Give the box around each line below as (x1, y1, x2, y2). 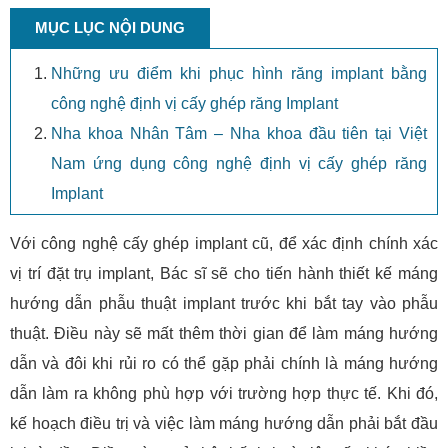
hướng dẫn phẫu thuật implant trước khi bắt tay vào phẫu (10, 295, 438, 313)
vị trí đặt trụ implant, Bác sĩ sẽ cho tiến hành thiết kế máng (10, 265, 438, 283)
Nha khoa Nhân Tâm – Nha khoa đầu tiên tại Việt (51, 125, 427, 143)
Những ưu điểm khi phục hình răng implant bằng (51, 65, 427, 83)
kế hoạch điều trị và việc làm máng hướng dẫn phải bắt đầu (10, 415, 438, 433)
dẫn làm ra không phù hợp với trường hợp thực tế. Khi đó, (10, 385, 438, 403)
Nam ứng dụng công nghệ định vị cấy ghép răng (51, 155, 427, 173)
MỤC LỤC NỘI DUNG (35, 19, 185, 37)
